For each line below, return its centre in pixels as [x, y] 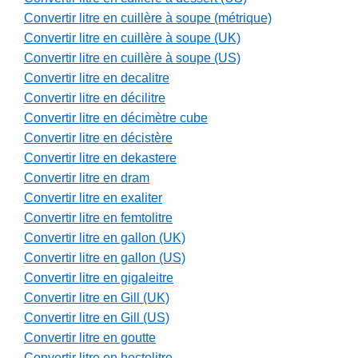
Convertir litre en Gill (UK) [97, 298]
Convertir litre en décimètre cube [116, 118]
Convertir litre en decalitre [97, 78]
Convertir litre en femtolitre [98, 218]
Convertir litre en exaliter [93, 198]
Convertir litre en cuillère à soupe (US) [132, 58]
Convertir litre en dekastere [100, 158]
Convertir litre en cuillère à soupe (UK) [132, 38]
